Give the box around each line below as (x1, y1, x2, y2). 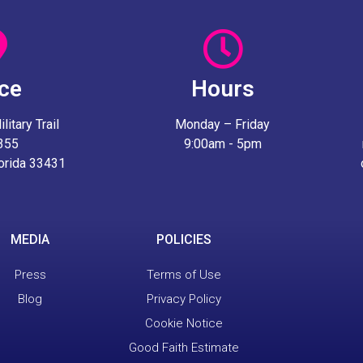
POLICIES (156, 232, 211, 248)
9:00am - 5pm (183, 136, 262, 152)
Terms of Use (147, 267, 221, 283)
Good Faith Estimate (129, 340, 239, 356)
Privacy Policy (147, 292, 221, 307)
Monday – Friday (175, 117, 270, 133)
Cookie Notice (145, 316, 223, 331)
